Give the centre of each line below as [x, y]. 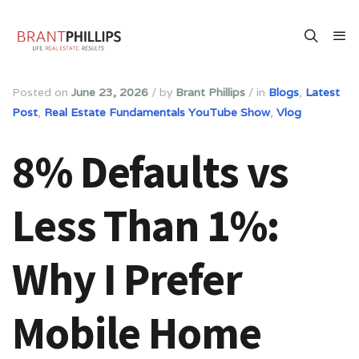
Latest [323, 92]
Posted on [42, 92]
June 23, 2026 [110, 92]
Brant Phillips [210, 92]
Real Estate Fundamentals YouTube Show [157, 112]
